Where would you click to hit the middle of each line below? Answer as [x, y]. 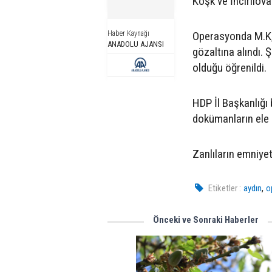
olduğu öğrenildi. [231, 68]
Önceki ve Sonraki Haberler [206, 220]
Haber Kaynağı [128, 33]
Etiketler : [225, 188]
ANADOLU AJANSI [136, 44]
